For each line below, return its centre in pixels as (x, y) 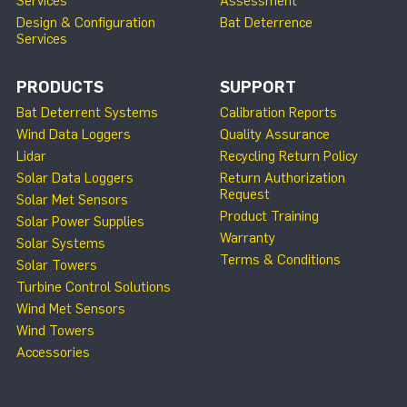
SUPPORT (258, 87)
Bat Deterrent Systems (87, 112)
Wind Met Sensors (71, 308)
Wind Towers (55, 330)
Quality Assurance (275, 134)
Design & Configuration (86, 22)
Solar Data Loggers (75, 178)
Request (245, 194)
